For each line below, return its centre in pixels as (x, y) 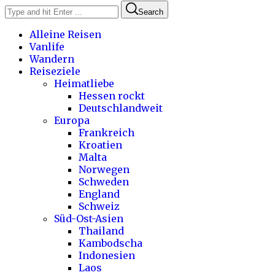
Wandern (52, 59)
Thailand (101, 231)
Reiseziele (55, 72)
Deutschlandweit (121, 108)
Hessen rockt (112, 96)
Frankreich (107, 133)
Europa (72, 121)
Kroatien (100, 145)
